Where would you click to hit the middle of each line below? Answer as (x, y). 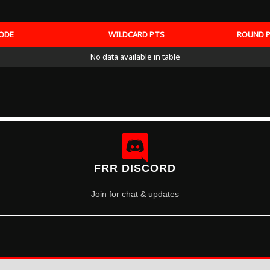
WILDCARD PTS (137, 34)
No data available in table (135, 57)
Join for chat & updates (135, 194)
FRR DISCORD (135, 168)
